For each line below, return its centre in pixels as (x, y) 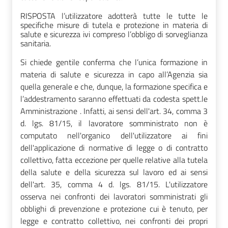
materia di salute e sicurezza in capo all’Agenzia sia (114, 74)
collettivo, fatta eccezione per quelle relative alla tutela (114, 160)
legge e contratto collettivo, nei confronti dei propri (114, 221)
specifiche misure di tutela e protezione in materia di (114, 25)
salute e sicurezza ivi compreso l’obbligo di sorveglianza (114, 34)
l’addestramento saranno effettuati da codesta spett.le (114, 98)
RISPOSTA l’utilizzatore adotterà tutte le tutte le (114, 16)
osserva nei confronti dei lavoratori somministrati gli (114, 196)
